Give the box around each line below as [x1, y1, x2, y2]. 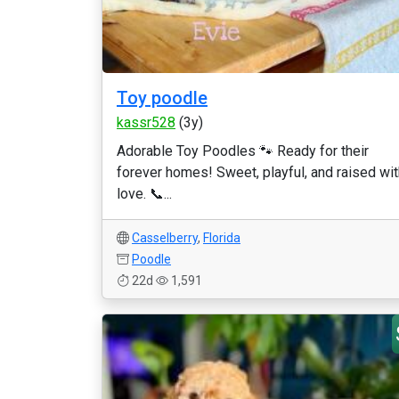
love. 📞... [117, 185, 172, 202]
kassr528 [117, 114, 175, 131]
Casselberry [132, 231, 198, 245]
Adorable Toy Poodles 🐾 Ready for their [117, 142, 369, 159]
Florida [203, 231, 240, 245]
